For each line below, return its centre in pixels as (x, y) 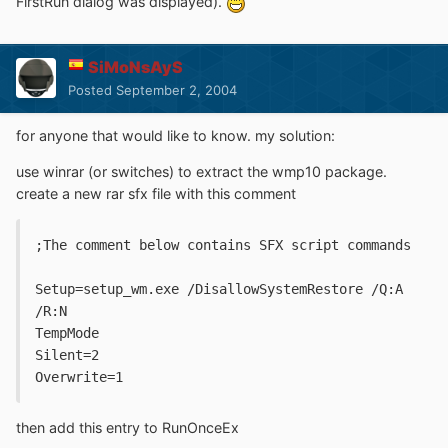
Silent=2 (67, 355)
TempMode (67, 333)
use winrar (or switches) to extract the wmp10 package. (201, 171)
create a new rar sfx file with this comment (156, 193)
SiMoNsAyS (135, 66)
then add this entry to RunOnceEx (127, 428)
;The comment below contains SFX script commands (223, 245)
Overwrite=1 (79, 377)
